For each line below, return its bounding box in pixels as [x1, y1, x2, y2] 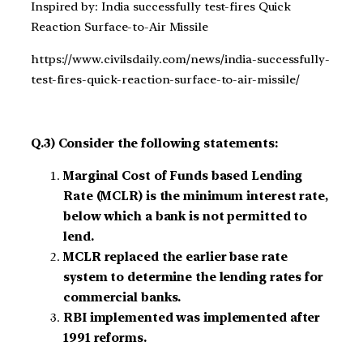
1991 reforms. [63, 330, 147, 345]
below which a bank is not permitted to [63, 208, 308, 224]
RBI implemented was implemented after [63, 310, 321, 325]
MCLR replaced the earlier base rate [63, 249, 288, 264]
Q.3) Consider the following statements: [31, 136, 279, 152]
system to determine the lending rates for [63, 269, 323, 284]
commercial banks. [63, 289, 181, 305]
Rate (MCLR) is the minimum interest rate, [63, 188, 328, 203]
